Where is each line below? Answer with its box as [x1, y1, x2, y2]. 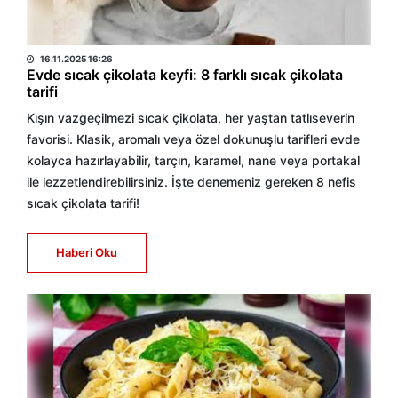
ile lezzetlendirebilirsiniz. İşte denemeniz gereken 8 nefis [27, 174, 356, 189]
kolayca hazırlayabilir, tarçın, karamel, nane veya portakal [27, 153, 360, 168]
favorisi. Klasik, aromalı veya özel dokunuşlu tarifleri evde [27, 131, 360, 147]
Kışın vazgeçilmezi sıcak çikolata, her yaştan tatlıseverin [27, 110, 354, 125]
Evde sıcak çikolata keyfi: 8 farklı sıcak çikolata [27, 66, 343, 84]
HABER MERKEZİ [27, 28, 139, 46]
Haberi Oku [56, 245, 117, 259]
